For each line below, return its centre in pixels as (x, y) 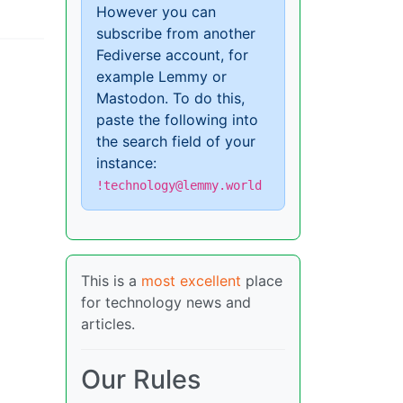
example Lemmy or (161, 77)
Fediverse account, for (172, 55)
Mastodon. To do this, (170, 99)
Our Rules (141, 380)
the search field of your (176, 142)
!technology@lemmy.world (179, 186)
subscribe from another (176, 34)
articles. (108, 324)
